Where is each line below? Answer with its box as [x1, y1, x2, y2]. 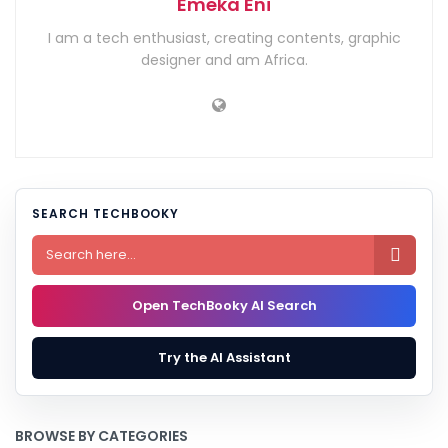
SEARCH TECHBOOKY [32, 204, 180, 222]
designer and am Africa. [140, 49, 308, 70]
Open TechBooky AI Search [131, 295, 317, 315]
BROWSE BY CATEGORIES [15, 425, 188, 446]
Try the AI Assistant [157, 347, 291, 367]
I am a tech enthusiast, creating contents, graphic [47, 27, 401, 48]
